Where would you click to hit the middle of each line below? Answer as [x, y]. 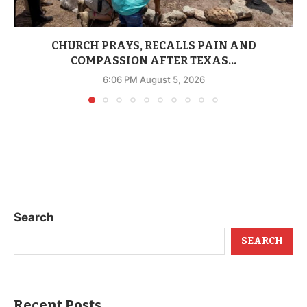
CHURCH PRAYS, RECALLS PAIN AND [153, 45]
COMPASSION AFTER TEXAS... [153, 60]
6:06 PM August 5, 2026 [153, 79]
